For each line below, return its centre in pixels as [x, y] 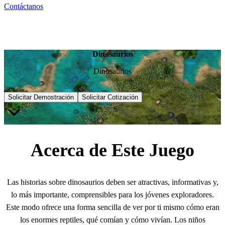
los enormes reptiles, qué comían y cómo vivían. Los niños [113, 219]
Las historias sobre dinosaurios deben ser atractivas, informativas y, [113, 182]
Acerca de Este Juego [113, 150]
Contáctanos [24, 6]
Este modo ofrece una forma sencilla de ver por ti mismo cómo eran [113, 207]
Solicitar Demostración [41, 97]
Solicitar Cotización [110, 97]
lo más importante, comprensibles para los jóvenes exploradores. [113, 194]
